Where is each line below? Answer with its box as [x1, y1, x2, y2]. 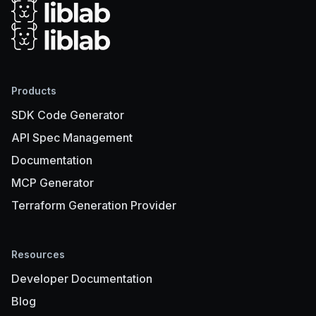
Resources [11, 248, 65, 261]
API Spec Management [11, 130, 133, 145]
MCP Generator [11, 176, 94, 190]
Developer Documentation [11, 272, 152, 286]
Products [11, 85, 56, 97]
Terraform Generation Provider [11, 198, 176, 213]
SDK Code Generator [11, 108, 124, 123]
